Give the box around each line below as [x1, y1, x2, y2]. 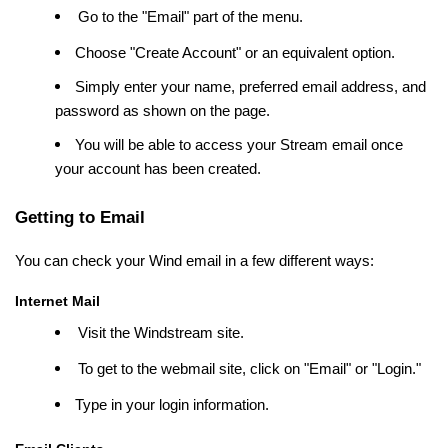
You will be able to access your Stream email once [75, 136, 403, 153]
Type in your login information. [75, 396, 273, 413]
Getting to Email [15, 206, 145, 227]
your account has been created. [55, 160, 261, 177]
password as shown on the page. [55, 102, 270, 119]
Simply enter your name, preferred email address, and [75, 78, 426, 95]
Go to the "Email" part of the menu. [78, 8, 303, 25]
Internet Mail [15, 292, 100, 309]
